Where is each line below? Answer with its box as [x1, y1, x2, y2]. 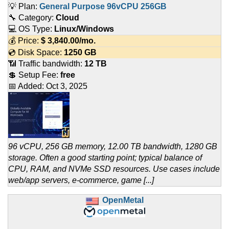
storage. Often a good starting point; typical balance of [8, 153, 202, 163]
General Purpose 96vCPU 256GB [39, 2, 167, 11]
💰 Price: [8, 36, 41, 45]
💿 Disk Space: [8, 48, 64, 57]
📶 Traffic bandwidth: [8, 59, 84, 68]
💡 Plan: [8, 2, 39, 11]
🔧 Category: [8, 13, 56, 22]
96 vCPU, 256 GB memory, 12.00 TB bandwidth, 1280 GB [8, 142, 217, 151]
